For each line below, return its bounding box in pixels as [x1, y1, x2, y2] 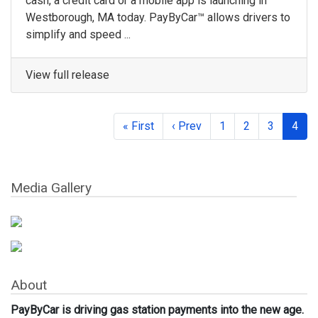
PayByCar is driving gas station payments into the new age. [11, 302, 304, 317]
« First [123, 119, 154, 133]
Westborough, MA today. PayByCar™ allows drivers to [26, 11, 290, 25]
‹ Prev [172, 119, 202, 133]
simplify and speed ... [26, 28, 131, 42]
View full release [26, 68, 109, 82]
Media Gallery [11, 180, 92, 197]
